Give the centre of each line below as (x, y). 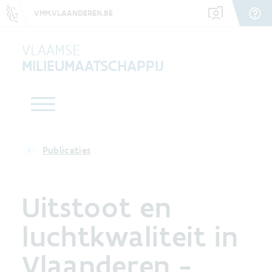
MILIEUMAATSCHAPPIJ (93, 66)
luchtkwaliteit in (130, 236)
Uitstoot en (97, 207)
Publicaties (66, 150)
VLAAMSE (51, 50)
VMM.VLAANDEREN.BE (73, 13)
